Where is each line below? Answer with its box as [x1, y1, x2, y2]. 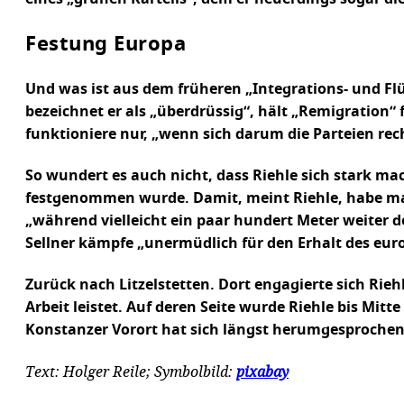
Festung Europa [25, 34, 186, 54]
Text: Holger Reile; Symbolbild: [25, 362, 236, 381]
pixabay [236, 362, 289, 381]
